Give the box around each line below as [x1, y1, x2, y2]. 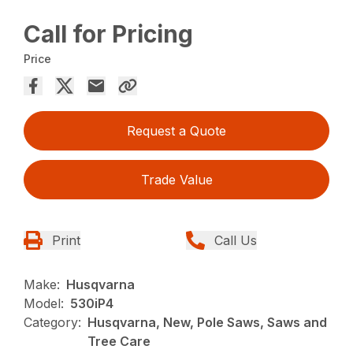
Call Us [214, 232, 257, 248]
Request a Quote [127, 123, 226, 139]
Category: [24, 314, 82, 330]
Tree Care [87, 333, 151, 349]
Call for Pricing [24, 20, 194, 48]
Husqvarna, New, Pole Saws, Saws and [87, 314, 328, 330]
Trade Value [140, 172, 213, 188]
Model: [24, 295, 65, 311]
